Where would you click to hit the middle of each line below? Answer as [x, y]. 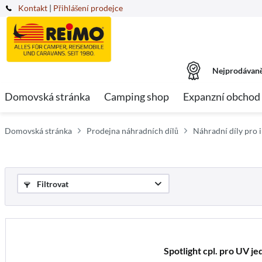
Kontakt [33, 8]
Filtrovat [52, 184]
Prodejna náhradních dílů [132, 131]
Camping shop [137, 96]
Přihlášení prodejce [88, 8]
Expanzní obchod [222, 96]
